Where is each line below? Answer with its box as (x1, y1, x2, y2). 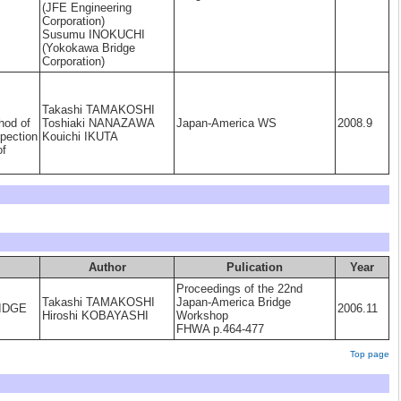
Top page (350, 349, 389, 359)
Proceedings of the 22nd (176, 282, 303, 295)
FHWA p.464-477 (176, 322, 264, 336)
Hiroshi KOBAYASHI (42, 309, 149, 322)
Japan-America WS (176, 116, 277, 130)
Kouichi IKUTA (42, 130, 118, 143)
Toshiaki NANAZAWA (42, 116, 155, 130)
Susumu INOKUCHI (42, 28, 145, 41)
